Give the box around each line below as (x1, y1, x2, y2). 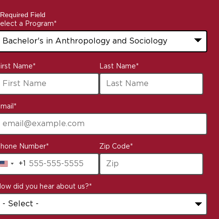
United (3, 163, 30, 172)
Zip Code (99, 143, 131, 150)
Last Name (99, 63, 136, 70)
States (3, 176, 29, 185)
